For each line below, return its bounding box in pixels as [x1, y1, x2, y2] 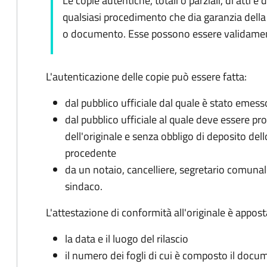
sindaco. [65, 178, 103, 194]
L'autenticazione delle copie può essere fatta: [46, 69, 247, 85]
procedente [65, 145, 116, 161]
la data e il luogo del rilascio [65, 231, 188, 247]
